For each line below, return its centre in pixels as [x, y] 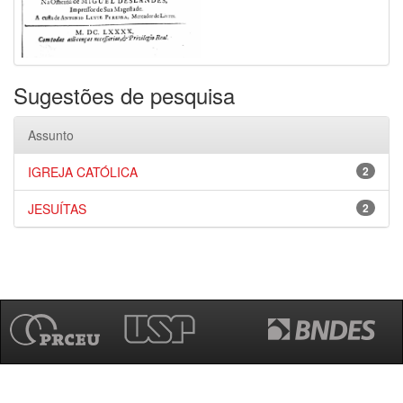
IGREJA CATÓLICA [83, 172]
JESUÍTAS [57, 209]
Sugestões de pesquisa [124, 95]
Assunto [51, 135]
